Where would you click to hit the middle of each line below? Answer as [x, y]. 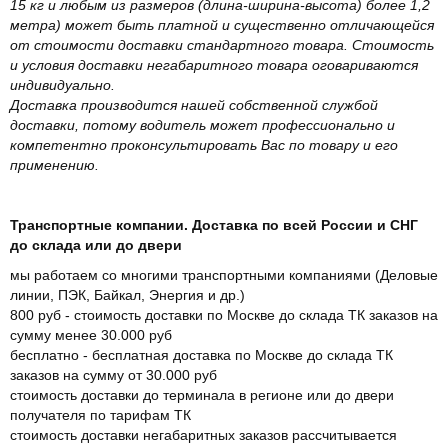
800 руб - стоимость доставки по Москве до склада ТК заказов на [224, 314]
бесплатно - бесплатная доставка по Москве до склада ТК [201, 354]
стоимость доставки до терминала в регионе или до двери [202, 394]
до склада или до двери [96, 244]
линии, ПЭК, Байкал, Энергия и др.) [127, 294]
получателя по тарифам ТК [100, 414]
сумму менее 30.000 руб [93, 334]
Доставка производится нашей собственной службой [194, 104]
